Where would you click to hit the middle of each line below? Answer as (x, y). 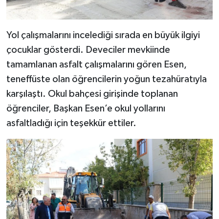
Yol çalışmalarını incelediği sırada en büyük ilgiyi (103, 35)
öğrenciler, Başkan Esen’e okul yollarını (86, 109)
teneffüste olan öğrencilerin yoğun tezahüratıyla (106, 79)
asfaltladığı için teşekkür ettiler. (71, 123)
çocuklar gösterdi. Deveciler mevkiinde (88, 50)
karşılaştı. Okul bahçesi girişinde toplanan (92, 94)
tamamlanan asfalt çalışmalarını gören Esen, (96, 65)
